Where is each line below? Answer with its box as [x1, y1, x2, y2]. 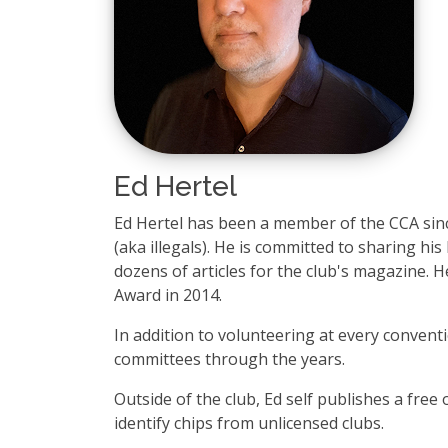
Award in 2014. [114, 284, 222, 306]
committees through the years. [114, 348, 345, 370]
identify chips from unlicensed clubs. [114, 412, 384, 434]
